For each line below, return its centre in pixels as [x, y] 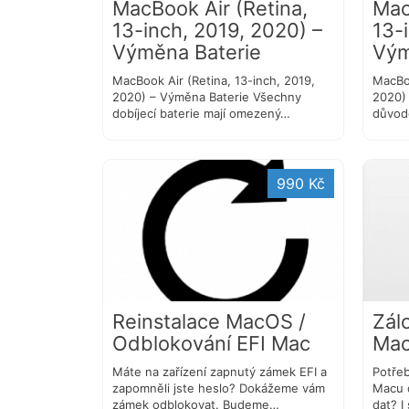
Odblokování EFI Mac [211, 344]
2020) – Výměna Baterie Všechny [207, 97]
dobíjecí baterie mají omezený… [201, 114]
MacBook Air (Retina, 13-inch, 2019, [214, 81]
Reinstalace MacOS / [209, 322]
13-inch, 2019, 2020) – [217, 31]
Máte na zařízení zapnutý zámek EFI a [220, 372]
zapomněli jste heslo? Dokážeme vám [219, 388]
